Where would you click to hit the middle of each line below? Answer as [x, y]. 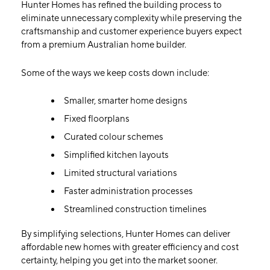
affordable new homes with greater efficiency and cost [130, 247]
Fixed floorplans [97, 119]
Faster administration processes [128, 191]
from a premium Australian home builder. [104, 45]
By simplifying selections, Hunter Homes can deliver [126, 234]
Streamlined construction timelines [135, 209]
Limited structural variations [121, 173]
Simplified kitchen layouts [116, 155]
